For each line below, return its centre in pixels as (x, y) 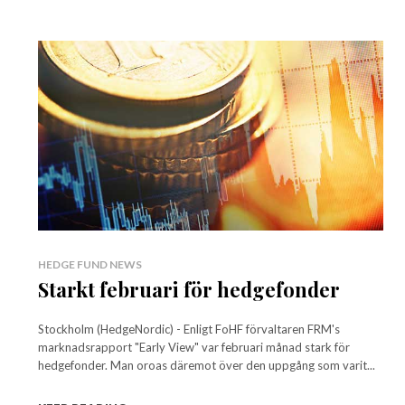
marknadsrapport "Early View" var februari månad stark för (194, 347)
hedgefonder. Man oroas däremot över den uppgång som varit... (207, 365)
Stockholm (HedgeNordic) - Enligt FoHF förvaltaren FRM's (189, 329)
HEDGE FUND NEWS (90, 264)
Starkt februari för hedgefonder (189, 289)
